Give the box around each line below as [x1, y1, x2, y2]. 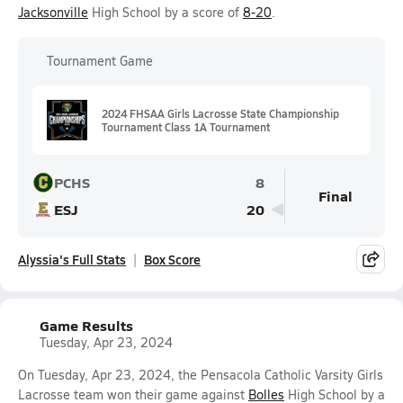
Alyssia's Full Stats [18, 250, 126, 268]
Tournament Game [47, 52, 153, 69]
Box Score [144, 250, 201, 268]
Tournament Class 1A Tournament [102, 119, 270, 134]
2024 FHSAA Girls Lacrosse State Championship [102, 105, 339, 121]
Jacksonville [18, 4, 88, 21]
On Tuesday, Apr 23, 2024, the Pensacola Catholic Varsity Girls [18, 366, 383, 383]
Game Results [40, 315, 133, 336]
